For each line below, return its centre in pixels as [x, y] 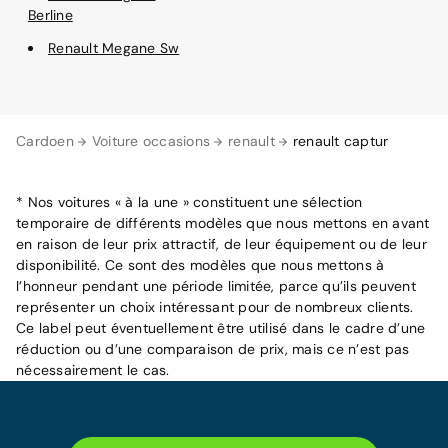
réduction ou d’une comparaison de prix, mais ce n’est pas [213, 349]
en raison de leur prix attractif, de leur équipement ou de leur [221, 244]
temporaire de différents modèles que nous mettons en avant [223, 223]
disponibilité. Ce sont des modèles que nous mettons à [200, 265]
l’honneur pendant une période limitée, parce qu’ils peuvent [216, 286]
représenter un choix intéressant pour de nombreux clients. [215, 307]
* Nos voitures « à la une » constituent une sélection [189, 202]
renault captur [340, 141]
